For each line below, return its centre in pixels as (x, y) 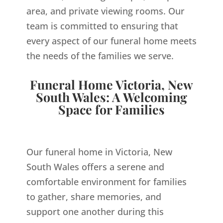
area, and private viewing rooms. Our (105, 11)
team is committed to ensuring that (102, 26)
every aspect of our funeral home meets (111, 41)
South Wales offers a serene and (95, 167)
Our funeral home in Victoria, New (99, 152)
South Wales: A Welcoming (111, 97)
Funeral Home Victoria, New (111, 85)
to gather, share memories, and (94, 197)
